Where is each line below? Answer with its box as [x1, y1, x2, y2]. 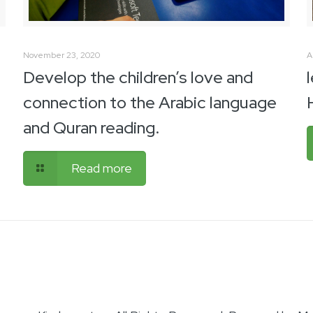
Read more [71, 159, 132, 176]
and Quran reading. [22, 116, 159, 138]
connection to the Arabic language [22, 91, 277, 113]
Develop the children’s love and [22, 66, 253, 88]
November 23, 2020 [22, 49, 100, 61]
